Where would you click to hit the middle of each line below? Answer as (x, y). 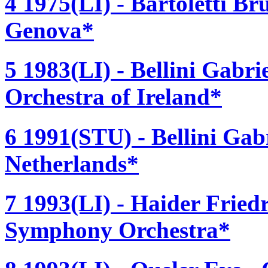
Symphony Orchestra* (118, 230)
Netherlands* (72, 163)
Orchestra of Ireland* (113, 97)
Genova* (49, 31)
